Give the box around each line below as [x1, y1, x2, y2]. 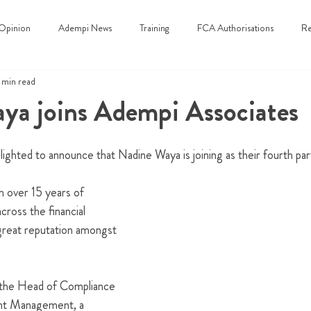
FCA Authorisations [197, 20, 274, 35]
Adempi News [58, 20, 112, 35]
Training [140, 20, 169, 35]
